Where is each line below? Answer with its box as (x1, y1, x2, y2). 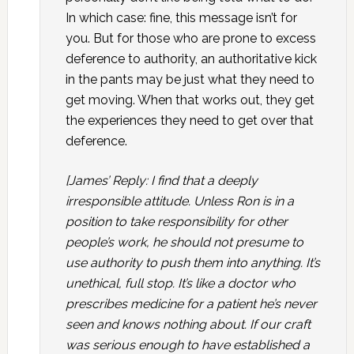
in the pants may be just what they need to (65, 72, 314, 87)
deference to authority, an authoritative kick (65, 51, 317, 66)
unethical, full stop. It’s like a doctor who (65, 276, 296, 291)
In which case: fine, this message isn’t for (65, 10, 297, 25)
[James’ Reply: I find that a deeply (65, 173, 258, 188)
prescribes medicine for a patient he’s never (65, 296, 317, 311)
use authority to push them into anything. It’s (65, 255, 320, 270)
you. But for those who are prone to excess (65, 31, 316, 46)
